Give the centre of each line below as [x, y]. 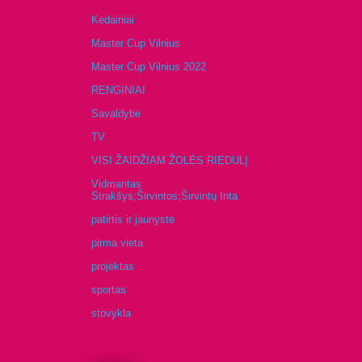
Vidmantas [116, 184]
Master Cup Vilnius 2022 [149, 67]
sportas [109, 290]
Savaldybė [116, 114]
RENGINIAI [118, 90]
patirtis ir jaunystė [133, 220]
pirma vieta [117, 243]
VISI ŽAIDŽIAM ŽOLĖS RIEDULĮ [170, 161]
